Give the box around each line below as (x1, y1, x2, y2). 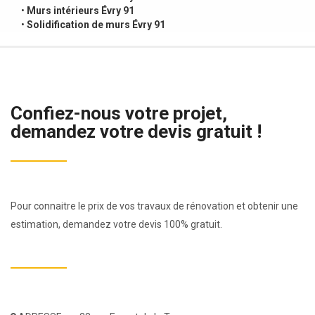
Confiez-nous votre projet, (11, 102, 227, 124)
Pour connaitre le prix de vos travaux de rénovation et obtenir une (11, 200, 298, 212)
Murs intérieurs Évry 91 (27, 4, 134, 16)
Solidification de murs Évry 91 (27, 18, 165, 30)
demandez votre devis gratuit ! (11, 120, 262, 142)
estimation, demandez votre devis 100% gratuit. (11, 218, 222, 230)
